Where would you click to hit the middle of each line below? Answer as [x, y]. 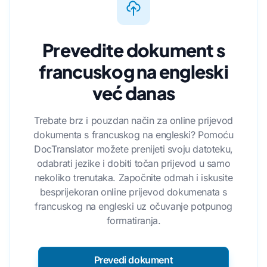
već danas [133, 93]
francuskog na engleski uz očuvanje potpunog [133, 207]
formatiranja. [133, 221]
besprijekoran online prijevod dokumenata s [133, 192]
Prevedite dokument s [133, 50]
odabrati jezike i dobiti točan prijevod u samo [133, 164]
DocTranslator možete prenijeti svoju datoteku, [133, 149]
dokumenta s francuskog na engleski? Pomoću [133, 135]
